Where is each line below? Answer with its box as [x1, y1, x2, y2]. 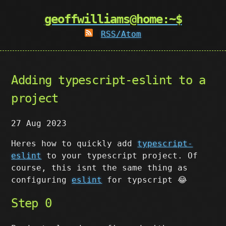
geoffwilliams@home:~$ [44, 12, 182, 26]
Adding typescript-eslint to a [11, 73, 206, 87]
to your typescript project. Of [41, 151, 198, 160]
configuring [11, 175, 72, 185]
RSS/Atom [101, 29, 141, 39]
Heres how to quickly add [11, 139, 138, 148]
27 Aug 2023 [11, 119, 67, 128]
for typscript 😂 [102, 175, 188, 185]
